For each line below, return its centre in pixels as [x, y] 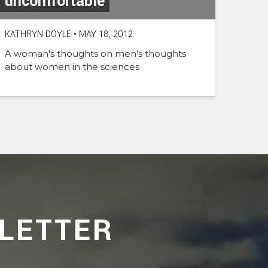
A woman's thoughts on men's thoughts [95, 54]
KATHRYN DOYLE [38, 35]
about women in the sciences [72, 67]
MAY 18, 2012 [105, 35]
